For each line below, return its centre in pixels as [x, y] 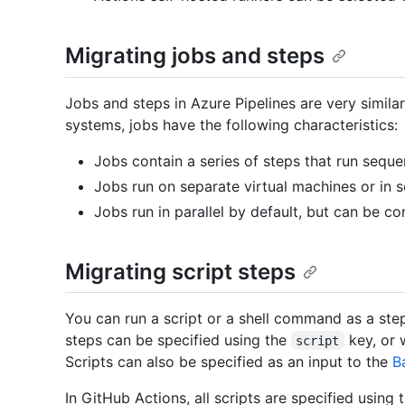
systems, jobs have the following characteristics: [231, 124]
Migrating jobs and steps [195, 56]
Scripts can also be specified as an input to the [229, 361]
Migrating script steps [180, 271]
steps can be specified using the [178, 339]
